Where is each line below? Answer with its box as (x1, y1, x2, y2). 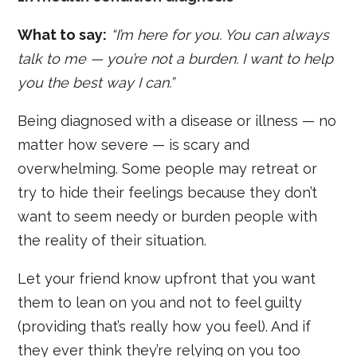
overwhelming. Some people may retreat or (18, 159, 318, 177)
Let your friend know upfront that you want (18, 269, 316, 287)
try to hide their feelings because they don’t (18, 183, 318, 201)
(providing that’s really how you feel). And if (18, 317, 312, 335)
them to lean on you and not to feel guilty (18, 293, 303, 311)
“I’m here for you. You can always (107, 25, 330, 43)
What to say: (18, 25, 108, 43)
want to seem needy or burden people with (18, 207, 318, 225)
